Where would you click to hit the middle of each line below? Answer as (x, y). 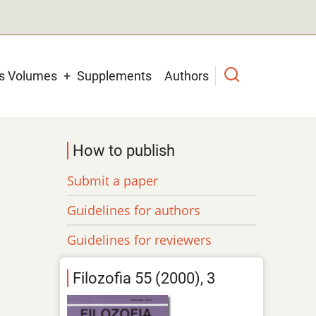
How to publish (124, 150)
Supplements (114, 75)
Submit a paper (113, 180)
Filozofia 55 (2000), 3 (144, 279)
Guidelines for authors (134, 210)
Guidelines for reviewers (140, 239)
